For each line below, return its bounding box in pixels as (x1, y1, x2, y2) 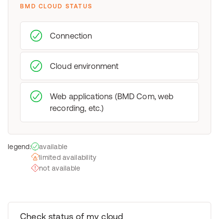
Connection (50, 31, 92, 40)
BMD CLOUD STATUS (20, 3, 93, 10)
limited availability (39, 153, 97, 161)
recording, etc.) (50, 104, 104, 112)
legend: (8, 143, 31, 151)
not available (39, 164, 81, 172)
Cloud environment (50, 62, 119, 70)
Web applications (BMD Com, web (50, 92, 174, 101)
